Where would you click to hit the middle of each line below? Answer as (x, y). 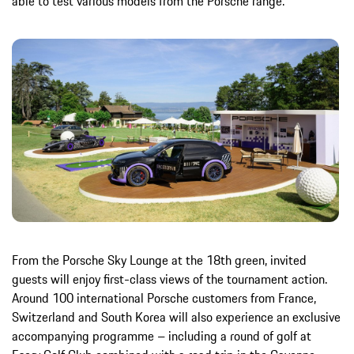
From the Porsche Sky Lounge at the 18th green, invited (159, 260)
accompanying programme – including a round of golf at (162, 336)
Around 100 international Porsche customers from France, (164, 298)
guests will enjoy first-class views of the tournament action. (169, 279)
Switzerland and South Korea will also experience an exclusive (176, 317)
